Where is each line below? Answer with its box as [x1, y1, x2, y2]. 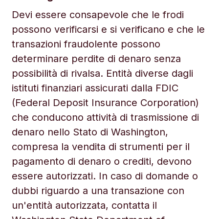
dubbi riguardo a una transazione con [12, 185, 184, 197]
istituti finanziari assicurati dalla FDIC [12, 82, 178, 94]
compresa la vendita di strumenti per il [12, 141, 190, 153]
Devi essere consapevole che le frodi [12, 9, 184, 21]
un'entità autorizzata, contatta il [12, 199, 157, 211]
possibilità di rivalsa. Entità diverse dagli [12, 67, 193, 79]
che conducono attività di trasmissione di [12, 111, 199, 123]
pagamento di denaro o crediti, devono [12, 155, 192, 167]
